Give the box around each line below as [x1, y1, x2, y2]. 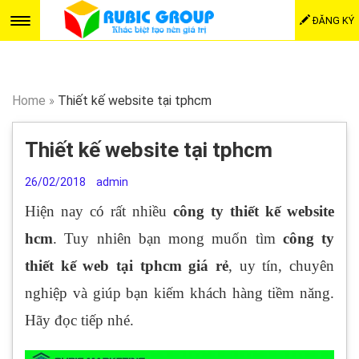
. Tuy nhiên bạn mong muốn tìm [53, 230, 283, 247]
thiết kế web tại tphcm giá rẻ [25, 257, 228, 274]
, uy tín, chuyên [228, 257, 334, 274]
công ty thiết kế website [173, 203, 334, 220]
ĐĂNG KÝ [310, 14, 354, 26]
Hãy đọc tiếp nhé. [25, 312, 134, 329]
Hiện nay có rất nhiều [25, 203, 173, 220]
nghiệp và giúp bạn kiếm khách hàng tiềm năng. [25, 284, 334, 301]
